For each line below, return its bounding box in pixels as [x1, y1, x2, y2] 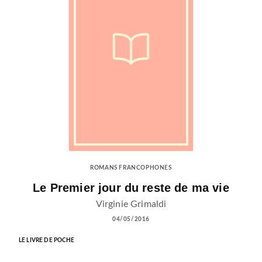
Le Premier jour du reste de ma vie [33, 181, 229, 195]
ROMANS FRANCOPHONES [90, 165, 172, 171]
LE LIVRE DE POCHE [19, 237, 75, 243]
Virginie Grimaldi [95, 199, 167, 209]
